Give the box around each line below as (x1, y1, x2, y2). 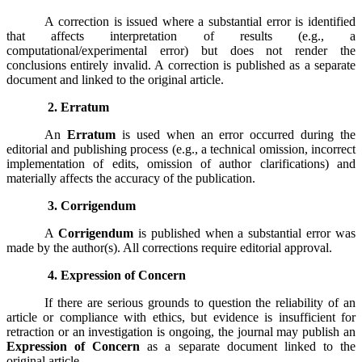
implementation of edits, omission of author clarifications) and (6, 156, 356, 170)
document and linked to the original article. (6, 72, 224, 86)
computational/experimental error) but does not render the (6, 43, 356, 57)
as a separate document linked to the (140, 339, 356, 353)
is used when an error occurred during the (116, 127, 356, 141)
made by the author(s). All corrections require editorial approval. (6, 240, 332, 255)
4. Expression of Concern (48, 267, 187, 282)
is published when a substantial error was (133, 225, 356, 240)
